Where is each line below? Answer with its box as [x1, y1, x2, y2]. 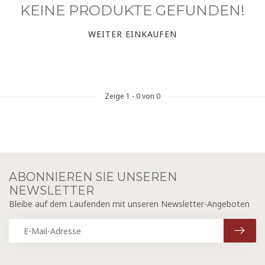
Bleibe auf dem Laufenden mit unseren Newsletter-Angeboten [9, 198, 250, 209]
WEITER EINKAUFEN [88, 28, 177, 40]
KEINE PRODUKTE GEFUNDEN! [20, 2, 245, 19]
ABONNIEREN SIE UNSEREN [9, 170, 177, 184]
